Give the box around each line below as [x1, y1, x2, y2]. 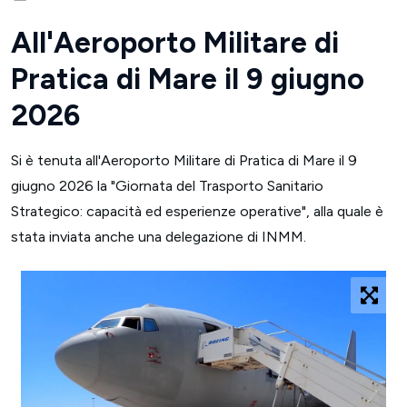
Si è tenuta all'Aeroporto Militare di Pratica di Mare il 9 [11, 152, 357, 169]
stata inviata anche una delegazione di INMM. [11, 228, 306, 245]
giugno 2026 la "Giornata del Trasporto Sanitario [11, 177, 323, 194]
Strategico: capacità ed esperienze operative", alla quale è [11, 203, 383, 220]
